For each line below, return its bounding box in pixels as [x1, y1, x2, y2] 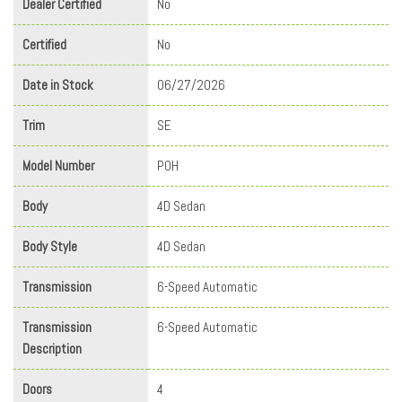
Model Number [22, 156, 94, 174]
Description [22, 339, 82, 357]
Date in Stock [22, 75, 93, 93]
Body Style [22, 237, 77, 255]
